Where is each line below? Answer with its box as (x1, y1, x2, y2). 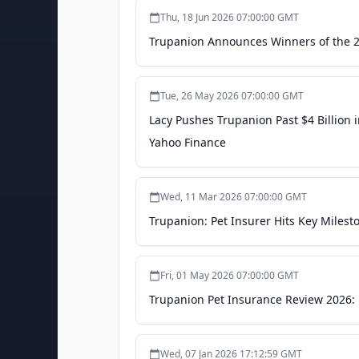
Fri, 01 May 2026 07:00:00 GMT (160, 268, 299, 282)
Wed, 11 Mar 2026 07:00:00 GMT (160, 190, 307, 204)
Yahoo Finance (149, 135, 226, 150)
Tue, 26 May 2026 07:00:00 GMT (160, 89, 304, 103)
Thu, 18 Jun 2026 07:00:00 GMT (160, 10, 299, 24)
